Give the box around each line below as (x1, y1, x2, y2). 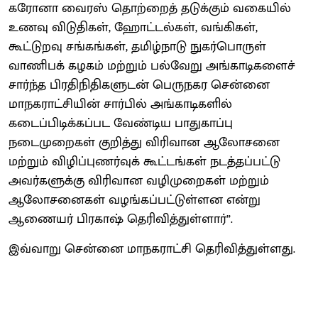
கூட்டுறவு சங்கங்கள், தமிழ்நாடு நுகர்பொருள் (9, 35, 266, 57)
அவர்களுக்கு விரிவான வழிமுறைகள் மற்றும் (9, 170, 269, 192)
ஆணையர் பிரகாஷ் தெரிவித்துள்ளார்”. (9, 208, 233, 230)
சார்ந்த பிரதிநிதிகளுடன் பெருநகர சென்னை (9, 74, 270, 96)
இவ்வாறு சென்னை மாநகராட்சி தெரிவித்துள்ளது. (9, 238, 295, 260)
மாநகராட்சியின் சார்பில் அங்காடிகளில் (9, 93, 232, 115)
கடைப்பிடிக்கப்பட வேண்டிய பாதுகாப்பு (9, 112, 233, 134)
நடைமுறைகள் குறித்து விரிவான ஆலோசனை (9, 131, 280, 153)
